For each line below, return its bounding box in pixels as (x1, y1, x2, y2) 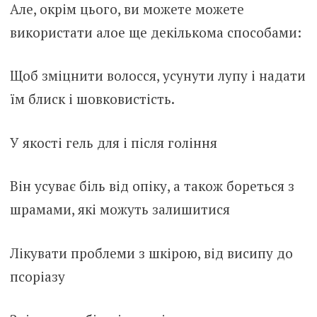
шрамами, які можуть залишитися (9, 200, 230, 219)
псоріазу (9, 267, 65, 285)
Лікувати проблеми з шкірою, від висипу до (9, 243, 293, 262)
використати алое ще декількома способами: (9, 23, 301, 41)
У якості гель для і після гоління (9, 133, 217, 151)
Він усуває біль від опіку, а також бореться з (9, 177, 294, 195)
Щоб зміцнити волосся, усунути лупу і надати (9, 67, 306, 85)
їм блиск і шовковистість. (9, 90, 175, 108)
